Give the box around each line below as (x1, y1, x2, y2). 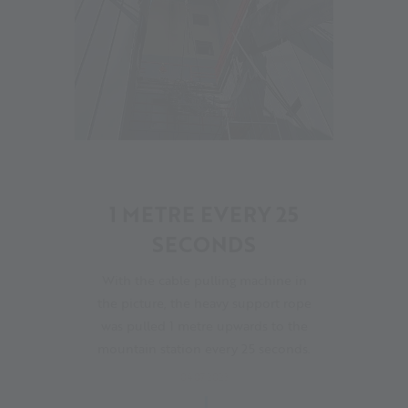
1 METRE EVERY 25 (109, 198, 299, 229)
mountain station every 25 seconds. (97, 338, 311, 358)
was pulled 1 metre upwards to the (100, 315, 308, 335)
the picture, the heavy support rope (97, 292, 311, 312)
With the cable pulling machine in (101, 270, 307, 290)
